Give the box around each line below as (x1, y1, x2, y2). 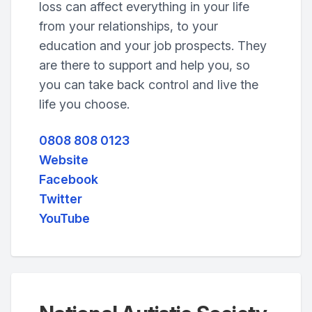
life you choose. (39, 97, 130, 111)
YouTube (39, 211, 90, 226)
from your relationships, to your (39, 19, 218, 33)
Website (39, 153, 88, 167)
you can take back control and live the (39, 77, 258, 92)
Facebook (39, 172, 98, 187)
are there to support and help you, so (39, 58, 250, 72)
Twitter (39, 192, 82, 206)
